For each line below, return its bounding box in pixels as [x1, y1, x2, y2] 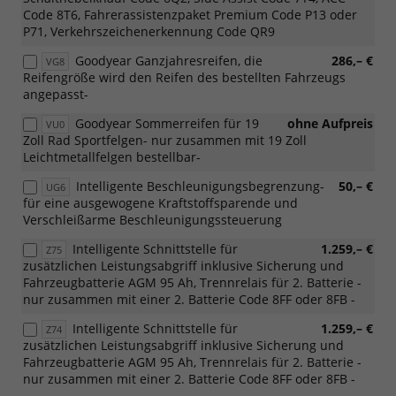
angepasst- [23, 85, 88, 103]
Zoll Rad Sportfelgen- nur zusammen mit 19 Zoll [23, 131, 307, 148]
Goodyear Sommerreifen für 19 [75, 114, 259, 132]
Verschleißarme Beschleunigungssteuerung [23, 210, 282, 228]
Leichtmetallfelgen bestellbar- [23, 148, 201, 165]
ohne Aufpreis [284, 114, 373, 132]
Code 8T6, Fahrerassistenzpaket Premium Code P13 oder [23, 5, 357, 23]
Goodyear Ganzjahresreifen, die [75, 51, 263, 69]
